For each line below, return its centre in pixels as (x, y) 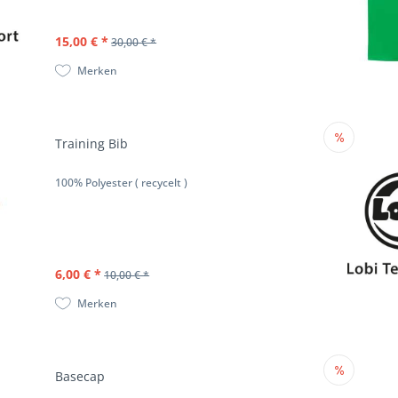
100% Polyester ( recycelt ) (122, 182)
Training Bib (92, 143)
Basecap (80, 376)
